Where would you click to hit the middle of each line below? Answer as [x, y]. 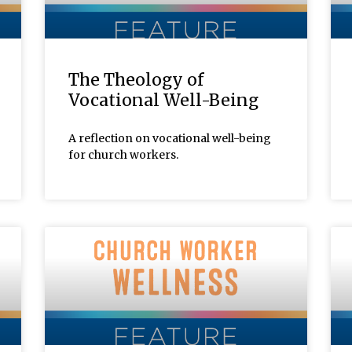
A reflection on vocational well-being [170, 138]
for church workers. [124, 154]
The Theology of [136, 79]
